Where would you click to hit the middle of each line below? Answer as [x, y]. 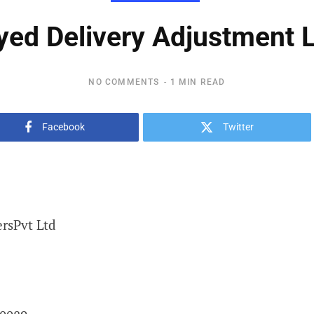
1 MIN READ [198, 82]
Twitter [238, 127]
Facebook [63, 127]
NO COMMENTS [124, 82]
